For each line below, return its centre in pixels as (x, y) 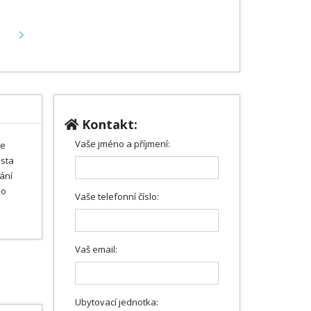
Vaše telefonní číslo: (117, 196)
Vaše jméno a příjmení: (123, 143)
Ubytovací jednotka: (117, 302)
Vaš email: (96, 249)
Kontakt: (108, 124)
